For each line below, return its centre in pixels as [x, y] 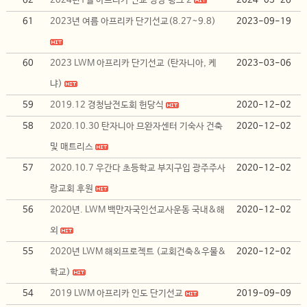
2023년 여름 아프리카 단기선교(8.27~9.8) [133, 22]
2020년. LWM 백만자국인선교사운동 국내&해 [138, 210]
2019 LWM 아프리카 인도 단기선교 [117, 294]
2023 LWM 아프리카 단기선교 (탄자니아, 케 [134, 63]
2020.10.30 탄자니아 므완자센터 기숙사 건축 [137, 126]
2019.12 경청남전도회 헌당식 [107, 105]
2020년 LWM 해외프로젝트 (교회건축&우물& [138, 252]
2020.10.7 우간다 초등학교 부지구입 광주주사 [138, 168]
